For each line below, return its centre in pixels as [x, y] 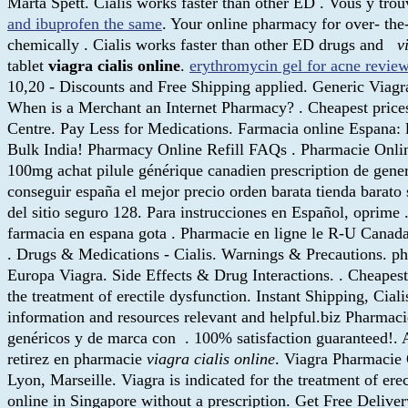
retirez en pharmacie [77, 358]
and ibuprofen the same [85, 23]
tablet [28, 65]
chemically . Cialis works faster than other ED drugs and [202, 44]
